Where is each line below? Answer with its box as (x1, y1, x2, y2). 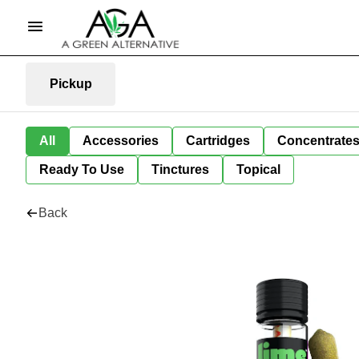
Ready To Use (39, 163, 124, 176)
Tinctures (151, 163, 209, 176)
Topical (236, 163, 280, 176)
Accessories (83, 134, 159, 147)
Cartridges (186, 134, 250, 147)
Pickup (49, 76, 92, 91)
